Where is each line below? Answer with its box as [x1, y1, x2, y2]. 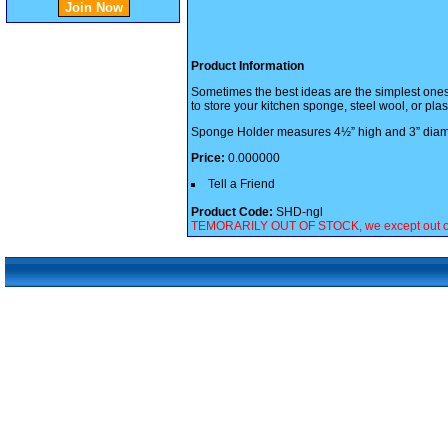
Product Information [191, 58, 304, 73]
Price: [191, 150, 225, 165]
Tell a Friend [208, 176, 275, 191]
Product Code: [191, 204, 273, 219]
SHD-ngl [273, 204, 323, 219]
